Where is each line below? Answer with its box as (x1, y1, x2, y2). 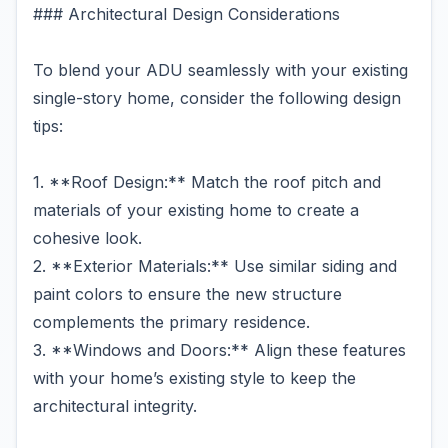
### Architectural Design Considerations (33, 4, 340, 24)
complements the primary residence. (33, 312, 310, 332)
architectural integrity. (33, 396, 197, 416)
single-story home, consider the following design (33, 88, 401, 108)
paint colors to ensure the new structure (33, 284, 342, 304)
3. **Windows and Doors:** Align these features (33, 340, 406, 360)
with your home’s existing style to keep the (33, 368, 356, 388)
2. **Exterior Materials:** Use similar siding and (33, 256, 397, 276)
